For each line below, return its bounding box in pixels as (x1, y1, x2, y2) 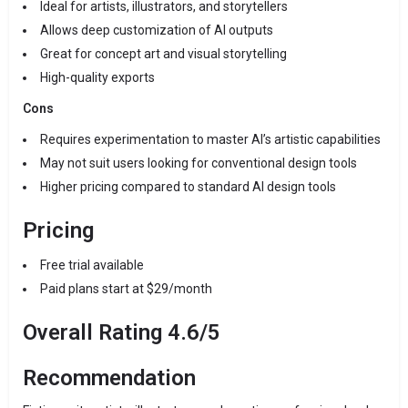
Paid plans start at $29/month (40, 281, 212, 297)
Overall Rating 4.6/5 (23, 320, 220, 346)
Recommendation (23, 365, 196, 392)
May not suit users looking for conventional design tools (40, 156, 357, 171)
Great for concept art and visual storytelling (40, 46, 287, 62)
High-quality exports (40, 70, 155, 86)
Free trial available (40, 258, 144, 273)
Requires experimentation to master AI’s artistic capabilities (40, 132, 381, 148)
